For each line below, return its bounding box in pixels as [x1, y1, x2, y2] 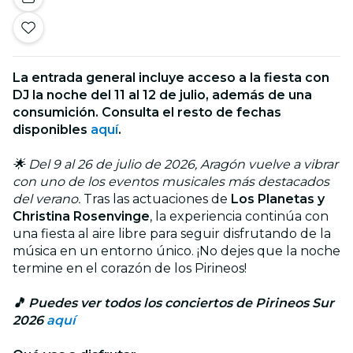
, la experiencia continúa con [150, 208, 329, 224]
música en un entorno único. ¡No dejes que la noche [13, 243, 340, 258]
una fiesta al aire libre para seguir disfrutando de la [13, 225, 331, 241]
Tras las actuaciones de [84, 191, 231, 206]
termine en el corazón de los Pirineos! [13, 260, 247, 276]
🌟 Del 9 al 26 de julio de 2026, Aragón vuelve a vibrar [13, 156, 338, 172]
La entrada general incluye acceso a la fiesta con [13, 69, 329, 85]
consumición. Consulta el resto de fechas [13, 104, 281, 120]
